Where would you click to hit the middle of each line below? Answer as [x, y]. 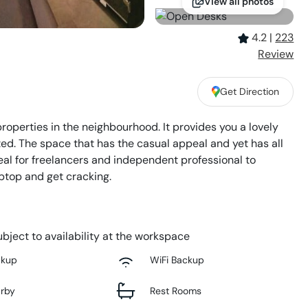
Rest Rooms [175, 290]
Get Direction [250, 91]
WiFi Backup [177, 260]
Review [276, 54]
